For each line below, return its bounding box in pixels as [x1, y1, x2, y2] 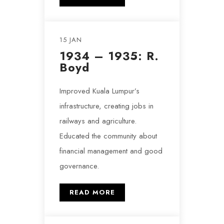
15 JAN [59, 35, 82, 44]
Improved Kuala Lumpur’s [59, 85, 139, 96]
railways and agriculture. [59, 115, 136, 126]
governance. [59, 160, 99, 171]
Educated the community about [59, 130, 157, 141]
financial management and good [59, 145, 162, 156]
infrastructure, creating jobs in [59, 100, 153, 111]
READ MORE [69, 187, 115, 197]
